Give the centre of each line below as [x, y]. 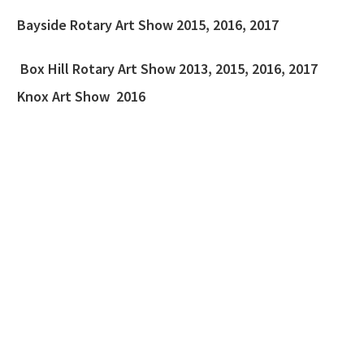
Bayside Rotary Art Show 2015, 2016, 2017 [149, 25]
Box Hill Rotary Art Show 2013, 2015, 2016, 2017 [167, 69]
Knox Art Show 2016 [81, 96]
